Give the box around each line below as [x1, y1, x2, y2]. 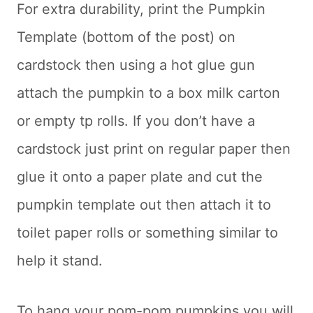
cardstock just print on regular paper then [17, 140, 291, 157]
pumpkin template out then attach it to [17, 196, 271, 213]
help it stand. [17, 252, 103, 269]
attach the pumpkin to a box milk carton [17, 84, 280, 101]
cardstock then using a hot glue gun [17, 56, 255, 73]
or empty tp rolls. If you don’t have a [17, 112, 255, 129]
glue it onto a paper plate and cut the [17, 168, 263, 185]
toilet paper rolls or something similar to [17, 224, 278, 241]
